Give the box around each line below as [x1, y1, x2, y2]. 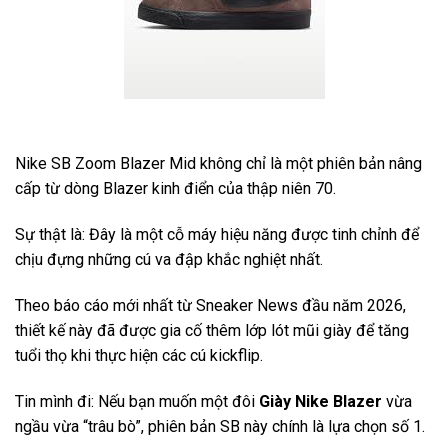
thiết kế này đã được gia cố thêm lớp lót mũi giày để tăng [15, 320, 409, 340]
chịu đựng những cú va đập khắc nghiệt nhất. [15, 250, 323, 270]
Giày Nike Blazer [259, 391, 382, 411]
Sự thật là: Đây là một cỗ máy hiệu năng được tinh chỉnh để [15, 225, 419, 245]
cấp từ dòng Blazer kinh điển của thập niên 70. [15, 179, 336, 199]
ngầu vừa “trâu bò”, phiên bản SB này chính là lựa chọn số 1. [15, 416, 425, 436]
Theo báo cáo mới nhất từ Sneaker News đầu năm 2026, [15, 295, 406, 315]
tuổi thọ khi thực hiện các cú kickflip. [15, 345, 263, 365]
